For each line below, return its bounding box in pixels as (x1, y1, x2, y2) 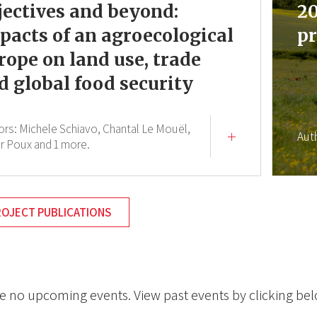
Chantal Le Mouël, (103, 121, 191, 137)
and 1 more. (34, 137, 91, 153)
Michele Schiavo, (19, 121, 101, 137)
